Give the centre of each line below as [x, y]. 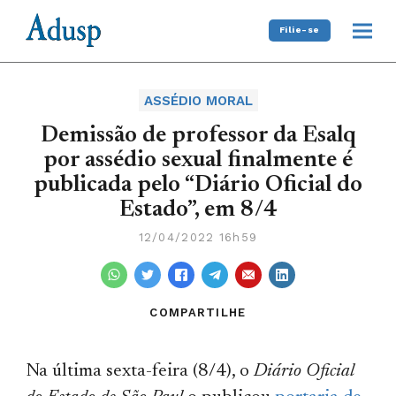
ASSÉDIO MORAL [198, 100]
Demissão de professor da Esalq [198, 136]
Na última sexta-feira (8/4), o [140, 371]
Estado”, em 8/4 [198, 210]
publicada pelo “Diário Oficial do [198, 185]
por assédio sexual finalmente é [198, 160]
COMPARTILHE [198, 312]
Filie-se [299, 30]
